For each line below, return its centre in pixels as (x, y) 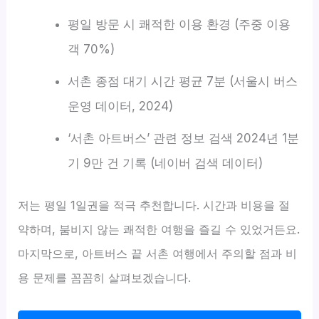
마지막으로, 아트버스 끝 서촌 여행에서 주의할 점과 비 (158, 254)
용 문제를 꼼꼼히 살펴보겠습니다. (105, 278)
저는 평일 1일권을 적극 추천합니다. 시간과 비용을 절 (154, 205)
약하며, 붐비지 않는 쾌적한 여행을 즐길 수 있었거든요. (159, 230)
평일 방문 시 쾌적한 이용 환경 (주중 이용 (179, 24)
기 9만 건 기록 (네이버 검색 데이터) (165, 163)
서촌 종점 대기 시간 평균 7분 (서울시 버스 (182, 81)
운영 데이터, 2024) (120, 106)
